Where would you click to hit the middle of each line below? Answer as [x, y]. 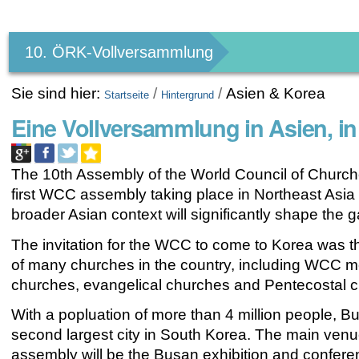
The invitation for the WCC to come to [142, 244]
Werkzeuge [65, 37]
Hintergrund [188, 95]
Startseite [127, 95]
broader [40, 214]
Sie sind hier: [56, 93]
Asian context [115, 214]
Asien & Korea [276, 93]
